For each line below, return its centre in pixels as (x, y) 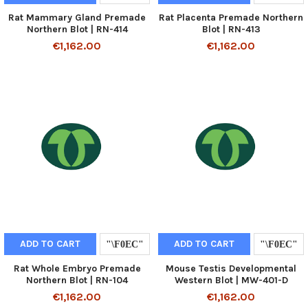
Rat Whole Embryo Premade (77, 268)
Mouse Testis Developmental (231, 268)
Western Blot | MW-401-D (231, 280)
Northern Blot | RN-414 (77, 29)
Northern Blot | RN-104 (77, 280)
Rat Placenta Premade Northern (231, 17)
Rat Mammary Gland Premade (77, 17)
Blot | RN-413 (231, 29)
